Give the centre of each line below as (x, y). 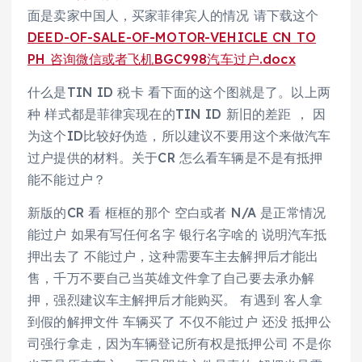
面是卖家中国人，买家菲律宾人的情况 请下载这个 (173, 16)
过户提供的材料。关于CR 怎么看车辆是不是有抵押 (175, 158)
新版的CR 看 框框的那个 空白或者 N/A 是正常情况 (177, 213)
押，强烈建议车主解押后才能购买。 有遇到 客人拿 (175, 300)
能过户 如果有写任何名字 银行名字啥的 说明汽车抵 (177, 235)
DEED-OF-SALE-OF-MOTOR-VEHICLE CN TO (172, 38)
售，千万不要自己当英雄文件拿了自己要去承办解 (171, 278)
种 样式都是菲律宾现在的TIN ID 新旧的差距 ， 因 (177, 114)
